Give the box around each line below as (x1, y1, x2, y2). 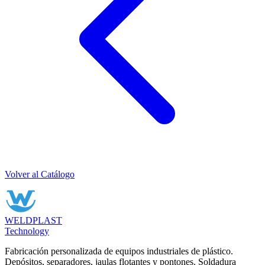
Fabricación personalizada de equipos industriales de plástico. (5, 245, 233, 256)
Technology (5, 225, 49, 236)
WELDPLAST (5, 215, 62, 225)
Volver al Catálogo (5, 169, 75, 179)
